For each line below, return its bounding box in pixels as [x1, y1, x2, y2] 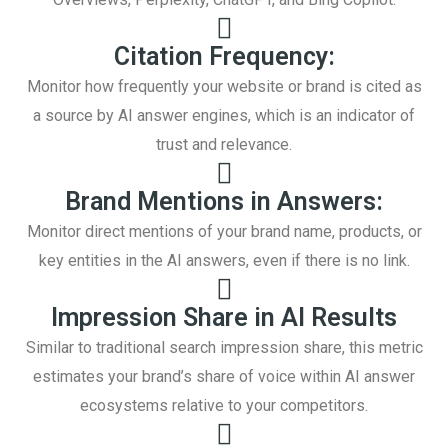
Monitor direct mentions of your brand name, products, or [26, 222, 422, 242]
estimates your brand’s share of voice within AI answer [33, 367, 415, 387]
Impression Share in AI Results [51, 303, 397, 333]
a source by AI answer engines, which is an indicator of [33, 106, 415, 126]
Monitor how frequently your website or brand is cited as [26, 77, 422, 97]
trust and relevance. [156, 135, 292, 155]
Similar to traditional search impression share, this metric [25, 338, 423, 358]
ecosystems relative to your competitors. [80, 396, 368, 416]
